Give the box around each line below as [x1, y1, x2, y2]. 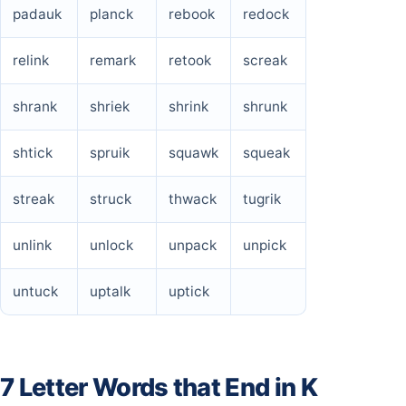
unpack [169, 237, 217, 255]
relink [13, 52, 49, 70]
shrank [13, 98, 57, 116]
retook [169, 52, 211, 70]
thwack [169, 190, 217, 208]
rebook [169, 5, 215, 24]
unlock [90, 237, 133, 255]
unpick [243, 237, 286, 255]
